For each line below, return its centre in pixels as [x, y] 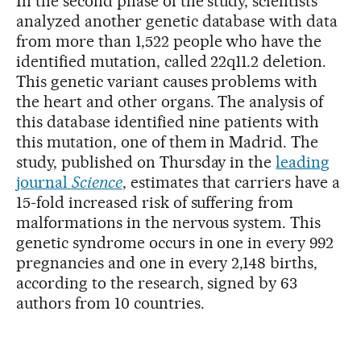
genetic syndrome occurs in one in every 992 [175, 242]
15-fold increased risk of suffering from [155, 202]
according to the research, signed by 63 [157, 282]
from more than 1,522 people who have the [169, 41]
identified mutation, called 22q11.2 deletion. [172, 61]
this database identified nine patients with [168, 121]
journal [44, 182]
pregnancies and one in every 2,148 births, [167, 262]
